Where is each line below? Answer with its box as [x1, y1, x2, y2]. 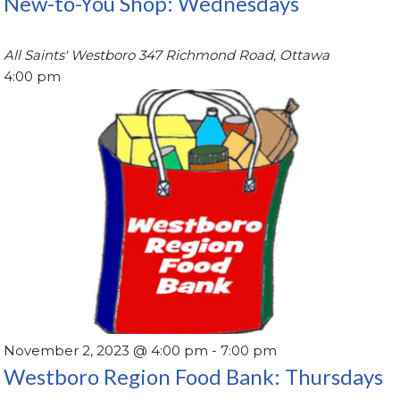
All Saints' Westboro [4, 46, 139, 63]
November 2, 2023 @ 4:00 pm [4, 341, 209, 359]
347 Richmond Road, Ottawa [138, 46, 330, 63]
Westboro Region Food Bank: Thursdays [4, 362, 384, 389]
